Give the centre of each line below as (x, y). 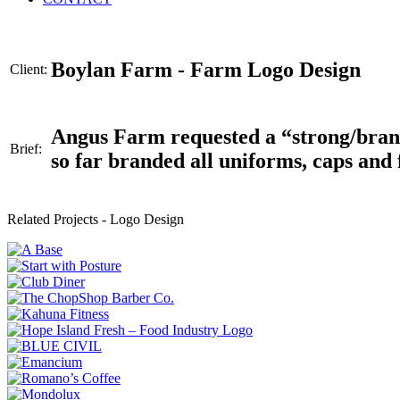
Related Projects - (58, 219)
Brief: (26, 149)
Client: (29, 69)
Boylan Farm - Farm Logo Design (206, 69)
